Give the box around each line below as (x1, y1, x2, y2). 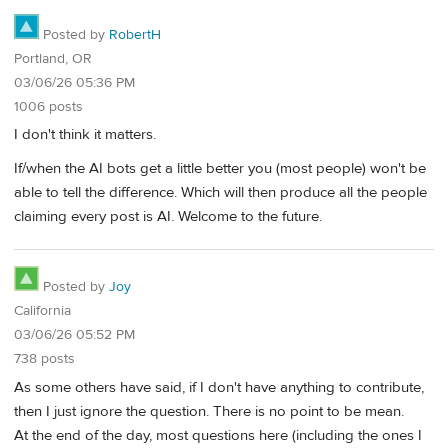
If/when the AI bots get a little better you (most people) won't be (14, 158, 426, 178)
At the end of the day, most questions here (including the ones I (14, 426, 422, 446)
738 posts (14, 350, 75, 369)
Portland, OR (14, 49, 92, 68)
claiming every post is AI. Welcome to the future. (14, 206, 322, 226)
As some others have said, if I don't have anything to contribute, (14, 378, 424, 398)
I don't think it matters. (14, 125, 156, 145)
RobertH (109, 25, 161, 44)
